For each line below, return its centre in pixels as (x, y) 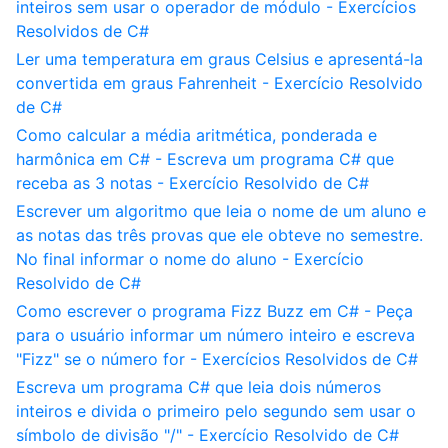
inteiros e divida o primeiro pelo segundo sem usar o (216, 411)
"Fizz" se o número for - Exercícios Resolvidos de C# (217, 359)
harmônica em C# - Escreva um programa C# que (205, 159)
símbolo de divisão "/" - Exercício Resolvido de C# (207, 435)
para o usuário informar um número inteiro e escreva (215, 335)
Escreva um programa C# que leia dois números (198, 387)
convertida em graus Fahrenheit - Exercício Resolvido (219, 83)
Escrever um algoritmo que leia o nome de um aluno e (221, 211)
